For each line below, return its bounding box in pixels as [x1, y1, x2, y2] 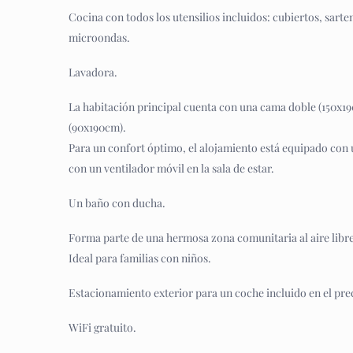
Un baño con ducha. [69, 195, 165, 210]
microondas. [69, 30, 130, 45]
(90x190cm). [69, 120, 126, 135]
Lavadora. [69, 65, 117, 80]
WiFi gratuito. [69, 320, 136, 335]
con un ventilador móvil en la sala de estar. [69, 161, 274, 176]
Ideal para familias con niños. [69, 251, 211, 266]
